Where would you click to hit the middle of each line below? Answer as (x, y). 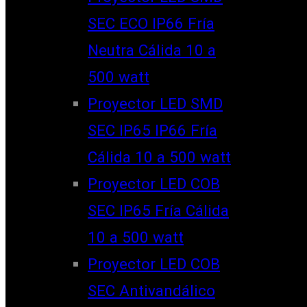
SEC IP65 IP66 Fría (152, 130)
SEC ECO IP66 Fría (151, 23)
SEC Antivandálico (151, 290)
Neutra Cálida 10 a (152, 50)
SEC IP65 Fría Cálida (158, 210)
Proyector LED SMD (155, 103)
